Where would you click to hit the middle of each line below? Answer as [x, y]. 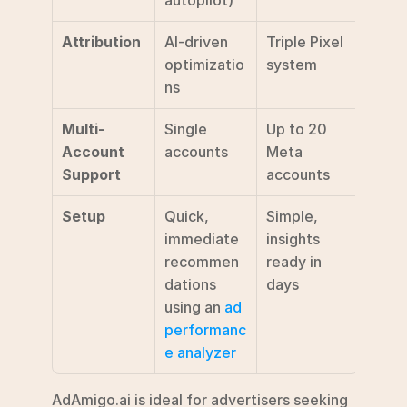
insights [293, 239]
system [292, 65]
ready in [294, 262]
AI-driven [196, 42]
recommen [202, 262]
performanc [205, 330]
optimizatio [204, 65]
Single [186, 129]
